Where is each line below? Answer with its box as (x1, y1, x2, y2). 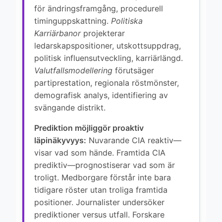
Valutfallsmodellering (34, 65, 112, 75)
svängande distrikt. (34, 102, 106, 112)
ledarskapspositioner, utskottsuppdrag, (34, 40, 181, 51)
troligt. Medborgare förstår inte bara (34, 172, 171, 182)
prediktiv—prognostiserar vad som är (34, 160, 175, 170)
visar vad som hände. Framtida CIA (34, 147, 166, 158)
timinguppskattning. (34, 15, 111, 26)
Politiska (111, 15, 143, 26)
